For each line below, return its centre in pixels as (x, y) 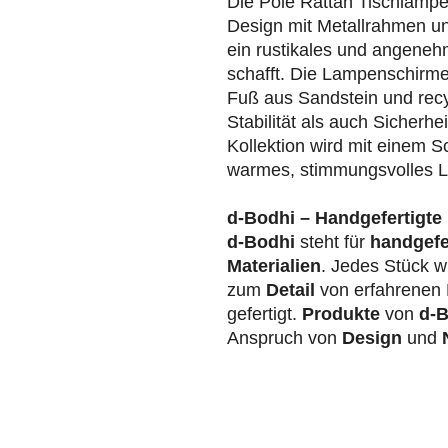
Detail (290, 290)
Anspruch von (284, 338)
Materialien (274, 266)
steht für (332, 242)
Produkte (341, 314)
